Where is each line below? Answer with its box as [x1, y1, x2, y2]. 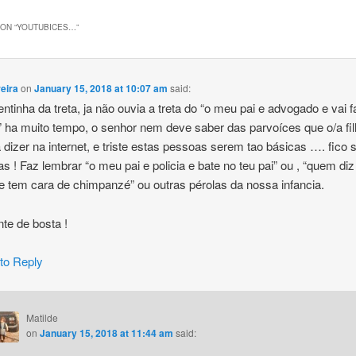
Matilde [25, 310, 58, 324]
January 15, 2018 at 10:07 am [34, 81, 168, 96]
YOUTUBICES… [16, 21, 76, 33]
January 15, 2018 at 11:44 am [39, 325, 173, 340]
